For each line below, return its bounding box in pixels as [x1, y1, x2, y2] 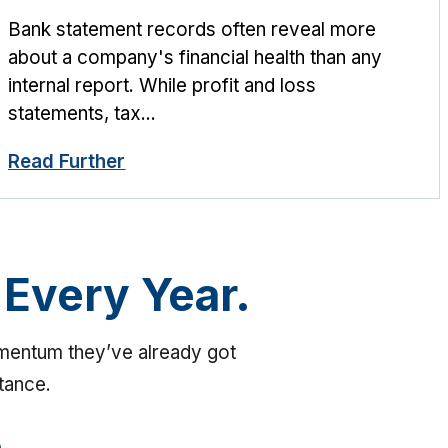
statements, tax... [8, 101, 157, 125]
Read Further [8, 150, 126, 174]
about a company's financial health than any [8, 45, 383, 69]
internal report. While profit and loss [8, 73, 317, 97]
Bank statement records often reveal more [8, 17, 377, 41]
